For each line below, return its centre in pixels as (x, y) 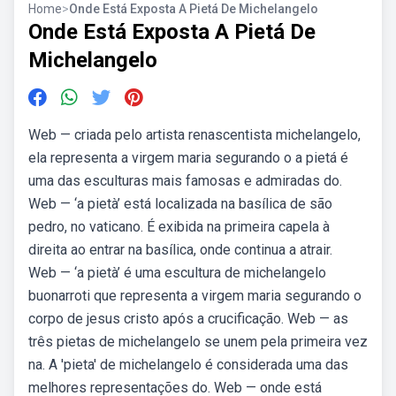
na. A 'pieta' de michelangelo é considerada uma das (188, 365)
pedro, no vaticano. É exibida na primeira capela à (179, 227)
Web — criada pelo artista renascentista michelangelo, (194, 135)
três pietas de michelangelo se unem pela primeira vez (198, 342)
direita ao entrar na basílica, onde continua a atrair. (180, 250)
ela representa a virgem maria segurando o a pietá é (188, 158)
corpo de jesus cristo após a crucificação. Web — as (188, 319)
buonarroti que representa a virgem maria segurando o (195, 296)
